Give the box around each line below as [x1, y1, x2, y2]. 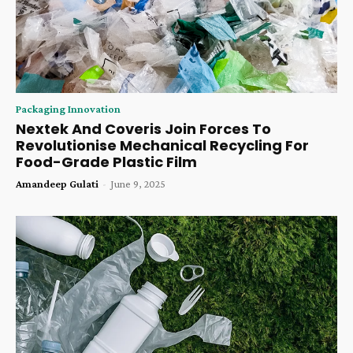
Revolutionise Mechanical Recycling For [16, 135, 309, 155]
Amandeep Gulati [16, 176, 98, 190]
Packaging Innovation [16, 102, 121, 115]
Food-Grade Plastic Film [16, 151, 197, 172]
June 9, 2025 [110, 176, 165, 190]
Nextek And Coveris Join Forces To [16, 118, 271, 139]
